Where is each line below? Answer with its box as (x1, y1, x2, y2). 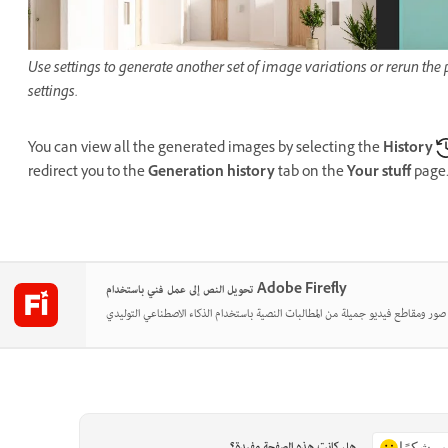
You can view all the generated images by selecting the (28, 138, 383, 162)
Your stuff (347, 162, 411, 186)
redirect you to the (28, 162, 148, 186)
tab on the (275, 162, 347, 186)
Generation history (148, 162, 275, 186)
